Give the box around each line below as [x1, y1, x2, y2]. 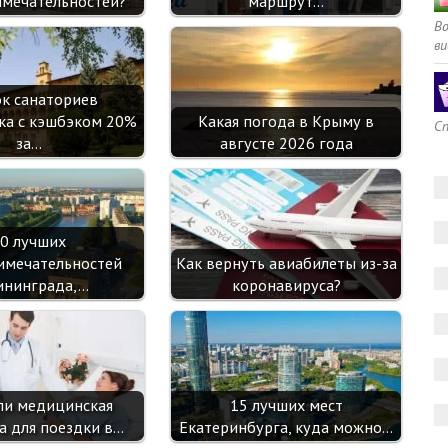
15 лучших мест [229, 395, 343, 415]
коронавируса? [231, 275, 341, 295]
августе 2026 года [219, 133, 353, 153]
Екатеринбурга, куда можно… [179, 417, 394, 437]
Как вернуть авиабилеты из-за [175, 253, 397, 273]
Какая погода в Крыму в [198, 111, 375, 131]
